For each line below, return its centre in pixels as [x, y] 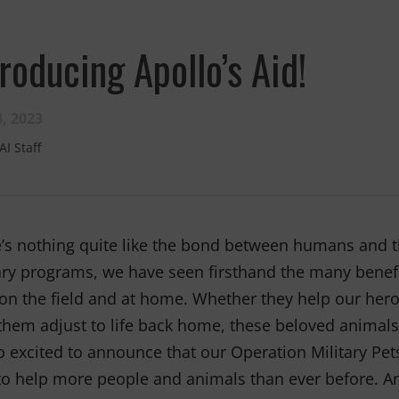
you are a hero [100, 224]
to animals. [83, 258]
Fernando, [77, 183]
